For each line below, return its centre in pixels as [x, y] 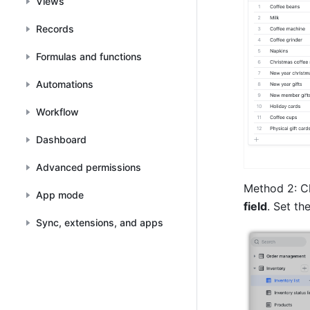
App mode [60, 195]
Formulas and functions [89, 56]
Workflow [57, 112]
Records [55, 29]
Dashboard [61, 139]
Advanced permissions [89, 167]
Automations [65, 84]
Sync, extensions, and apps [100, 222]
